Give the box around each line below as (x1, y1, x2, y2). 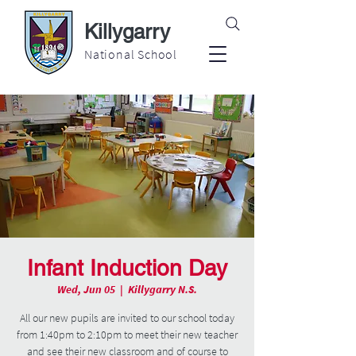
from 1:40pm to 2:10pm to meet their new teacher (17, 327, 238, 342)
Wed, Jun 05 (57, 282, 115, 296)
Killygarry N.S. (128, 282, 197, 296)
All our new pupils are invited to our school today (20, 311, 234, 325)
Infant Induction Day (27, 255, 227, 281)
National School (84, 46, 177, 62)
